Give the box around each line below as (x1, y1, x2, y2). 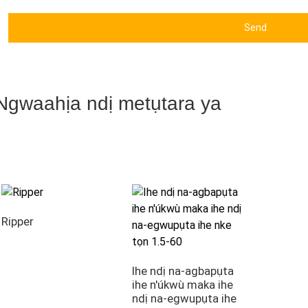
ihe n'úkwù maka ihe (131, 277, 233, 291)
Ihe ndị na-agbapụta (131, 263, 234, 278)
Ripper (1, 214, 34, 229)
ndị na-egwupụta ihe (131, 291, 236, 305)
